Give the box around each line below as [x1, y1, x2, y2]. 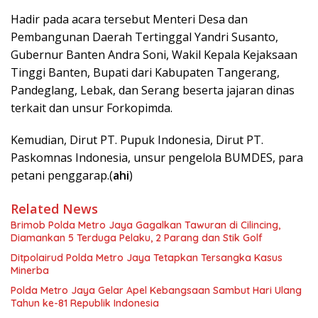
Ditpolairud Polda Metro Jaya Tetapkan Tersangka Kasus [11, 251, 283, 264]
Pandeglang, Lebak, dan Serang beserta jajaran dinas [11, 82, 295, 98]
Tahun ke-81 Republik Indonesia [11, 296, 159, 309]
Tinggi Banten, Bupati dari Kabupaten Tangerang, [11, 64, 280, 80]
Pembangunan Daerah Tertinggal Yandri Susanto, [11, 28, 278, 45]
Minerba [11, 263, 49, 277]
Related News [11, 199, 98, 217]
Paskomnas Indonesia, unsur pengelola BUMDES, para [11, 149, 303, 165]
